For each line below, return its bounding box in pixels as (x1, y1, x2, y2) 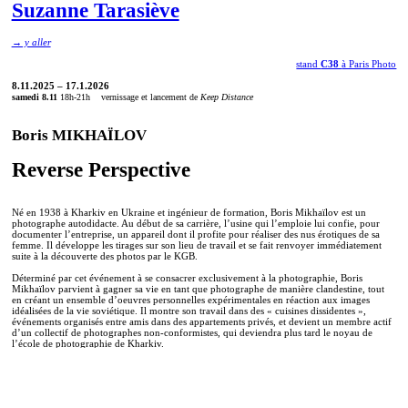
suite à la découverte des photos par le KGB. (11, 250, 198, 262)
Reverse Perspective (11, 158, 190, 181)
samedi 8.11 (11, 92, 57, 103)
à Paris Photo (342, 58, 397, 70)
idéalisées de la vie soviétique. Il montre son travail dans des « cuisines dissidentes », (11, 305, 366, 317)
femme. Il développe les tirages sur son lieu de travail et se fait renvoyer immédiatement (11, 240, 382, 251)
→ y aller (11, 36, 51, 48)
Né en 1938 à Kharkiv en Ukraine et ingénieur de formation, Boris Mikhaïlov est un (11, 207, 366, 219)
